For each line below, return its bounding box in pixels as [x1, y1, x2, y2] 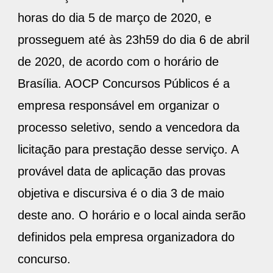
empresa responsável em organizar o [18, 99, 219, 113]
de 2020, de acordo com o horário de [18, 55, 219, 69]
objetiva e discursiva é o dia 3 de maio [18, 186, 224, 200]
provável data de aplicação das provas [18, 165, 225, 179]
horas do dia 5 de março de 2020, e [18, 11, 211, 25]
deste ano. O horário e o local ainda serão [18, 208, 246, 222]
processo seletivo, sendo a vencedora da [18, 121, 239, 135]
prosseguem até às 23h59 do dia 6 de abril [18, 33, 249, 47]
